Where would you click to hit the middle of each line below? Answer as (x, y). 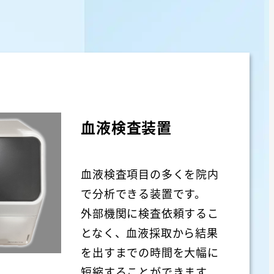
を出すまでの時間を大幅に (150, 252)
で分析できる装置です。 (144, 193)
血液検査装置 (127, 127)
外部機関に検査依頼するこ (150, 213)
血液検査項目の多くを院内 (150, 173)
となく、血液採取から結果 (150, 232)
